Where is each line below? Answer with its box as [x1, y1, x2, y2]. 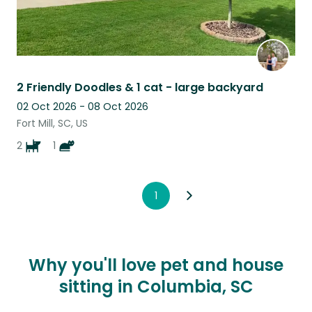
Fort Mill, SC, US [17, 116, 88, 130]
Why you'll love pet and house [29, 253, 283, 276]
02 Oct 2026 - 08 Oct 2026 [17, 99, 148, 114]
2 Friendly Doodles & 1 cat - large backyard [17, 79, 263, 95]
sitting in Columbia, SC [58, 274, 253, 298]
